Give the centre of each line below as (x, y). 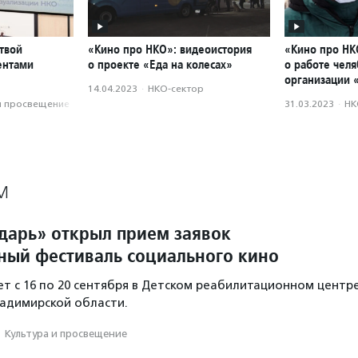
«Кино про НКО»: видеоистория (170, 50)
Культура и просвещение (66, 334)
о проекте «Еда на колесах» (160, 65)
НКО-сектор (176, 89)
